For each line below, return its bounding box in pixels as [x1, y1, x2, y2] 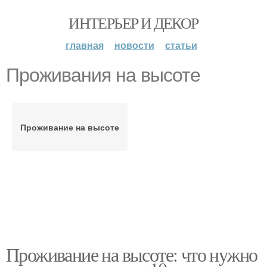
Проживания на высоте [6, 64, 200, 86]
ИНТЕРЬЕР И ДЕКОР [69, 13, 198, 33]
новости [114, 38, 154, 52]
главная [65, 38, 104, 52]
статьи [164, 38, 197, 52]
